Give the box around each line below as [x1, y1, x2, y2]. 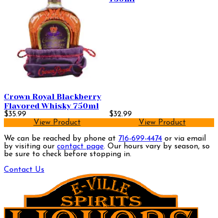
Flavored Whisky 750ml [4, 101, 99, 111]
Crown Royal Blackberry [4, 92, 101, 102]
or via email [162, 135, 206, 143]
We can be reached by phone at [4, 135, 118, 143]
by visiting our [4, 143, 57, 151]
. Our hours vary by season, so [104, 143, 210, 151]
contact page [57, 143, 104, 151]
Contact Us [4, 166, 44, 174]
